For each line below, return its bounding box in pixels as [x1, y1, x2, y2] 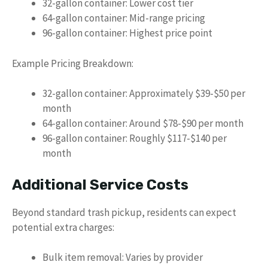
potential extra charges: [12, 220, 114, 234]
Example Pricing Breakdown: [12, 56, 133, 70]
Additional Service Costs [12, 176, 188, 193]
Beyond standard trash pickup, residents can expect [12, 205, 236, 219]
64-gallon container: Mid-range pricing [42, 11, 205, 25]
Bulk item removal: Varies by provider [42, 251, 203, 264]
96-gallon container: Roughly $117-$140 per [42, 132, 227, 145]
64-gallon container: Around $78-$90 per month [42, 117, 243, 130]
